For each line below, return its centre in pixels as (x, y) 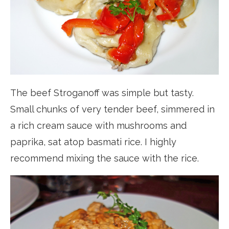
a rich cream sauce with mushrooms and (98, 125)
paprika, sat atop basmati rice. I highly (93, 142)
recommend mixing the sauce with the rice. (105, 158)
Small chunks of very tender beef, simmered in (112, 109)
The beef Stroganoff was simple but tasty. (102, 93)
